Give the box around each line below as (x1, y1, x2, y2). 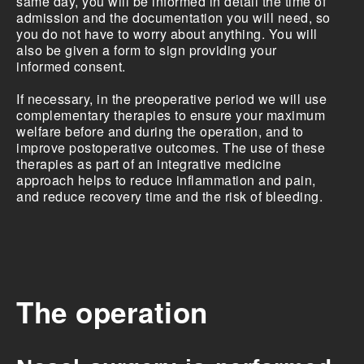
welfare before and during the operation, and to (16, 122, 304, 141)
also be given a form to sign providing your (16, 41, 277, 59)
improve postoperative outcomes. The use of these (16, 138, 325, 157)
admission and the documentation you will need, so (16, 8, 331, 27)
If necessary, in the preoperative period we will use (16, 89, 327, 108)
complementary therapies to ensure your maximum (16, 106, 325, 124)
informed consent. (16, 57, 126, 76)
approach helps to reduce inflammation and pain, (16, 171, 316, 189)
